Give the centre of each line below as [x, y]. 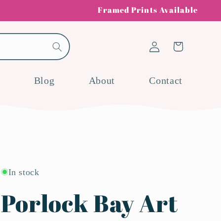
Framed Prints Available [148, 10]
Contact [166, 80]
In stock [24, 172]
